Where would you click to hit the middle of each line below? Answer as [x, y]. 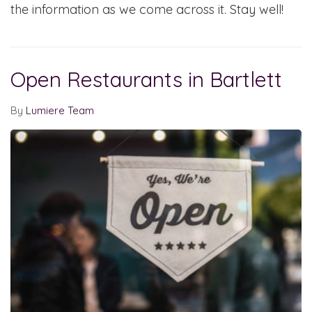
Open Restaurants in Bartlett [146, 80]
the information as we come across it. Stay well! [147, 10]
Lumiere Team [60, 111]
